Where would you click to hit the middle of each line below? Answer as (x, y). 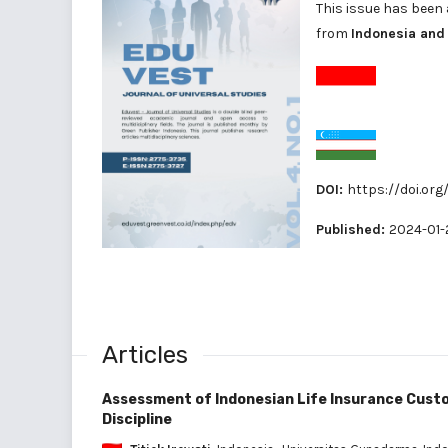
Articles (145, 354)
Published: (352, 229)
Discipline (137, 419)
